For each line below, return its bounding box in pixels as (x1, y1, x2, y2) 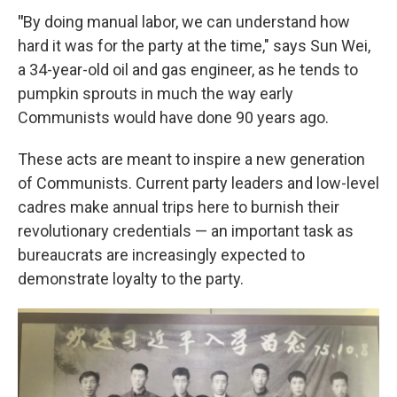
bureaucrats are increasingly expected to (18, 245, 305, 264)
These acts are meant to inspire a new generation (18, 150, 365, 168)
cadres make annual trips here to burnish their (18, 198, 339, 216)
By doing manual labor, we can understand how (23, 12, 350, 31)
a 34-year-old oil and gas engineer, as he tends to (18, 60, 358, 79)
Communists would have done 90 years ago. (18, 108, 329, 127)
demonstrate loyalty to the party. (18, 269, 244, 288)
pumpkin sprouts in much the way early (18, 84, 293, 103)
